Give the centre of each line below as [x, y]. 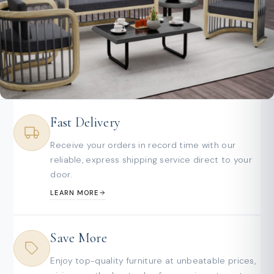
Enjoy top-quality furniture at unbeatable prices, [153, 260]
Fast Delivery [86, 122]
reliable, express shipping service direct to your [151, 159]
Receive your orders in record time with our [143, 145]
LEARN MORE [75, 192]
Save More [79, 238]
